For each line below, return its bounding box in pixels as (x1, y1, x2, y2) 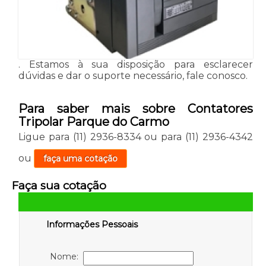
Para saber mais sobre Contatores (18, 102, 254, 116)
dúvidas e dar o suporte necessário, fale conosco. (18, 70, 248, 82)
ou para (141, 131, 186, 143)
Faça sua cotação (11, 179, 106, 193)
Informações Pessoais (46, 219, 138, 230)
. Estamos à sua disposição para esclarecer (18, 59, 254, 71)
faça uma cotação (43, 153, 118, 164)
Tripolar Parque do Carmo (18, 115, 169, 129)
